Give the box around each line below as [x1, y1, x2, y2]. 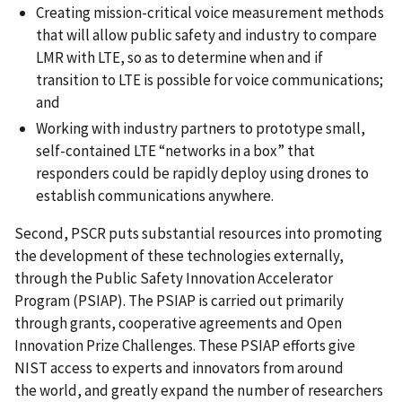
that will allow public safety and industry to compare [36, 25, 377, 46]
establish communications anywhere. [36, 186, 274, 206]
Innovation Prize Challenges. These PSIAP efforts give [14, 336, 355, 356]
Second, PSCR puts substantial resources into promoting [14, 223, 382, 244]
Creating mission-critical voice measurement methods [36, 3, 384, 23]
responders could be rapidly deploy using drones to [36, 163, 369, 184]
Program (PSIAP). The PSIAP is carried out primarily [14, 291, 344, 311]
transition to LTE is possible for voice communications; [36, 70, 383, 91]
